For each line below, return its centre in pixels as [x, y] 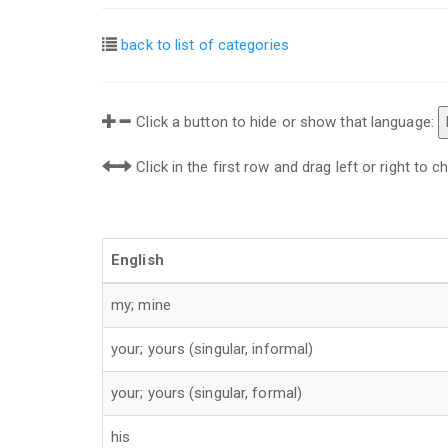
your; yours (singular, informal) [212, 348]
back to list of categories [205, 44]
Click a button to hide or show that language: [285, 121]
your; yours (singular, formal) [206, 392]
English [137, 259]
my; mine [141, 304]
